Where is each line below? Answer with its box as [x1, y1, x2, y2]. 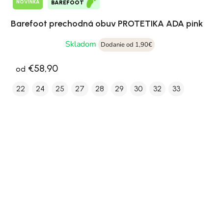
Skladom [65, 38, 98, 50]
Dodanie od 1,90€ [101, 40, 152, 49]
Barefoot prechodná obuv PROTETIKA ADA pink [11, 18, 203, 29]
